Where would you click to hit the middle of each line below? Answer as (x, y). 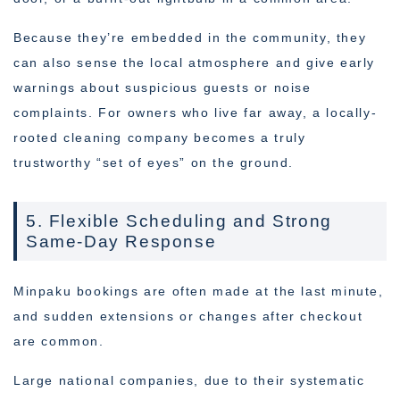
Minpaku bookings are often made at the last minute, (199, 292)
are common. (59, 342)
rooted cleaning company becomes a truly (160, 138)
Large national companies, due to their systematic (189, 381)
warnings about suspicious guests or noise (162, 88)
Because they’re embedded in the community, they (190, 38)
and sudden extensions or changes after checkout (188, 317)
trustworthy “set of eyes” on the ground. (154, 163)
